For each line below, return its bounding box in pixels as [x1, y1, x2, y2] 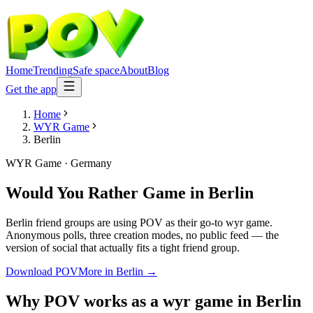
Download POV [6, 265, 78, 277]
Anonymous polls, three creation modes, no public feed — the [6, 228, 279, 241]
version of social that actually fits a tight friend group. [6, 241, 240, 254]
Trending [33, 64, 73, 76]
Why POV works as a [6, 291, 163, 310]
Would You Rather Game [6, 183, 186, 202]
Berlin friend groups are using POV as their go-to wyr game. [6, 216, 272, 228]
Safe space [73, 64, 119, 76]
